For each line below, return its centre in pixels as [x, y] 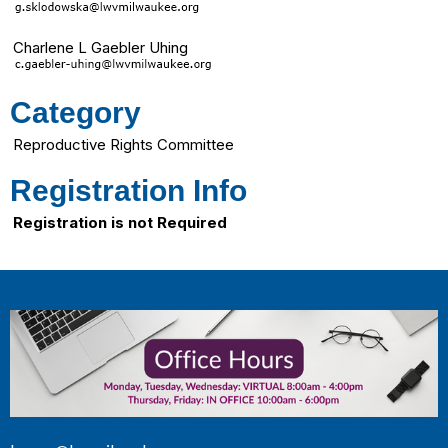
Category [75, 113]
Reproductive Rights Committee [123, 145]
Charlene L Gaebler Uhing [100, 48]
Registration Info [128, 191]
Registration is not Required [120, 223]
